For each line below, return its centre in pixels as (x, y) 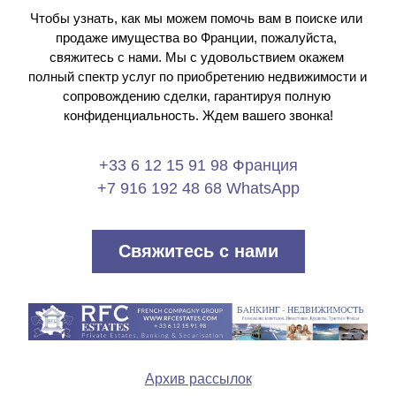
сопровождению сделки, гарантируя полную (196, 96)
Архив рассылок (198, 379)
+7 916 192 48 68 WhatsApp (198, 188)
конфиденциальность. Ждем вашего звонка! (198, 115)
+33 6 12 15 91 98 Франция (198, 165)
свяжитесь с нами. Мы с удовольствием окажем (196, 57)
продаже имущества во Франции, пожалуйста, (196, 38)
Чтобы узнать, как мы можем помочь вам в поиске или (196, 18)
